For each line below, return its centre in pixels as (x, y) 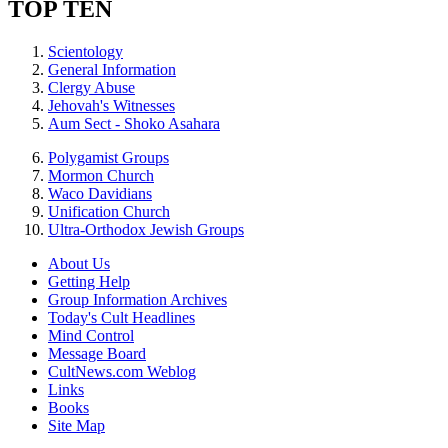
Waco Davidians (100, 193)
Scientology (85, 51)
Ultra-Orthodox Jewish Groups (146, 229)
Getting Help (89, 281)
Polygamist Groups (108, 157)
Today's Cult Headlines (121, 317)
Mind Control (91, 335)
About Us (79, 263)
